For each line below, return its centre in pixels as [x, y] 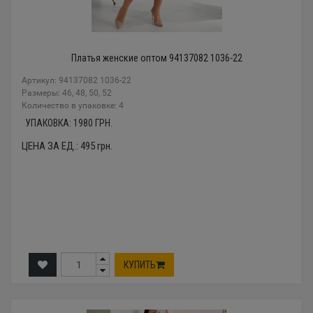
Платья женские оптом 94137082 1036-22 [156, 58]
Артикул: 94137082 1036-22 [77, 81]
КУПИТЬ [140, 264]
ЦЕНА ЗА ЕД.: [51, 146]
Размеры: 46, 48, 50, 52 [67, 93]
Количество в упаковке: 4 [73, 106]
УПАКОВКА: [49, 123]
